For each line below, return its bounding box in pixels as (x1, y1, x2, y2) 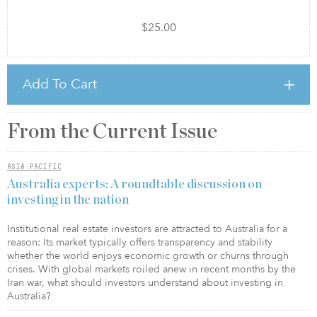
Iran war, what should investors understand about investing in (7, 275, 283, 289)
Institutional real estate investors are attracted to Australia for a (7, 221, 287, 236)
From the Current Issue (7, 122, 217, 143)
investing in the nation (7, 193, 129, 207)
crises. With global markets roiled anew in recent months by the (7, 262, 296, 276)
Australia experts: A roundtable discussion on (7, 178, 262, 191)
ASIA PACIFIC (7, 162, 62, 171)
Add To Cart (23, 75, 97, 94)
